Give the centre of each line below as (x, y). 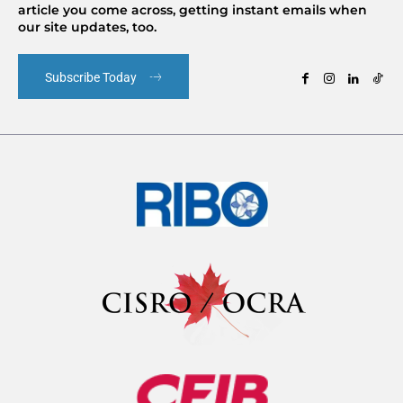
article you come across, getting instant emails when (193, 10)
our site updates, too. (87, 27)
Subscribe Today (91, 78)
